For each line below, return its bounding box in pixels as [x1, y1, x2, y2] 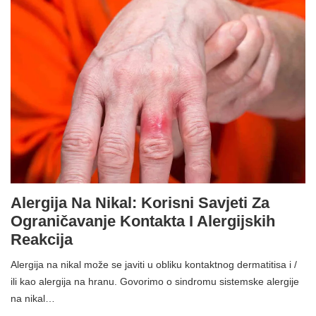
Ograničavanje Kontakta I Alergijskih [11, 212, 275, 231]
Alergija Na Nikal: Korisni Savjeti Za [11, 194, 269, 212]
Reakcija [11, 231, 73, 249]
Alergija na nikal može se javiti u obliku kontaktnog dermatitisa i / [11, 259, 297, 271]
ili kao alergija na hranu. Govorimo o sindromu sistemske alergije [11, 276, 299, 288]
